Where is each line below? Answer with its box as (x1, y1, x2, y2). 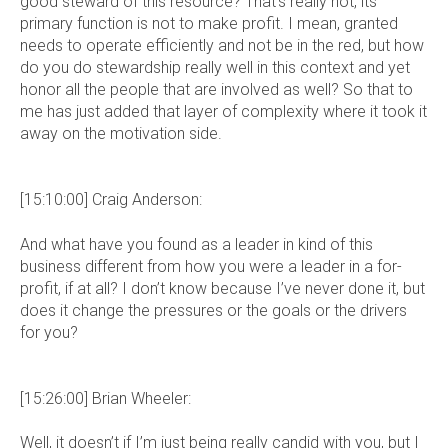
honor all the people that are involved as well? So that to (20, 79, 413, 99)
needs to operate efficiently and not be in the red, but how (20, 35, 424, 55)
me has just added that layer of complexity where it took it (20, 101, 427, 121)
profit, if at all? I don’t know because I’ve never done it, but (20, 278, 425, 298)
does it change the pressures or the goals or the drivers (20, 300, 407, 320)
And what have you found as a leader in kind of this (20, 234, 373, 254)
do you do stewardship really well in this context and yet (20, 57, 410, 77)
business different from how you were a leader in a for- (20, 256, 402, 276)
